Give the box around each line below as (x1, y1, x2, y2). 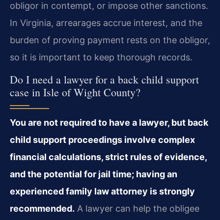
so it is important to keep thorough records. (10, 52, 192, 63)
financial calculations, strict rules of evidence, (10, 151, 207, 162)
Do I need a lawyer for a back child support (10, 72, 199, 86)
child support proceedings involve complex (10, 134, 195, 145)
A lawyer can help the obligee (75, 203, 199, 214)
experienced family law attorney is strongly (10, 186, 195, 196)
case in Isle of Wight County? (10, 84, 140, 99)
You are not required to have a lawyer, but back (10, 117, 208, 128)
